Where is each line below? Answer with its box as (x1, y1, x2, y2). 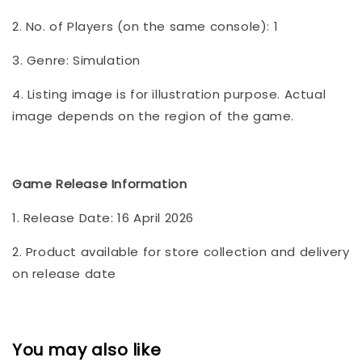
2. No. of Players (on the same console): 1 (12, 17, 279, 35)
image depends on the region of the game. (12, 107, 295, 124)
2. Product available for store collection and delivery (12, 242, 350, 260)
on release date (12, 264, 116, 282)
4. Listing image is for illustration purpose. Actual (12, 85, 326, 103)
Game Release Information (12, 175, 187, 192)
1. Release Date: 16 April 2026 (12, 208, 194, 226)
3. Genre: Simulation (12, 51, 141, 69)
